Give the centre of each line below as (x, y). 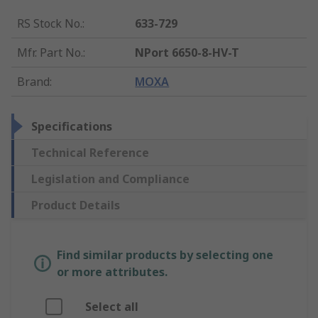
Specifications (72, 127)
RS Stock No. (50, 24)
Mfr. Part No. (50, 53)
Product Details (76, 205)
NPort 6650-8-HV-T (187, 53)
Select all (112, 307)
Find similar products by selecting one (165, 255)
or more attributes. (112, 272)
